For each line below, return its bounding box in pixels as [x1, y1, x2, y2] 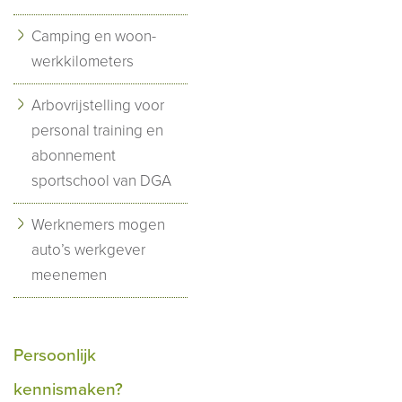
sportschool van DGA [31, 170, 171, 190]
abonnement [31, 145, 116, 165]
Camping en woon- [31, 26, 156, 46]
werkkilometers [31, 51, 134, 71]
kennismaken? [13, 379, 123, 399]
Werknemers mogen [31, 214, 165, 234]
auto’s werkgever [31, 240, 145, 259]
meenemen [31, 265, 107, 284]
